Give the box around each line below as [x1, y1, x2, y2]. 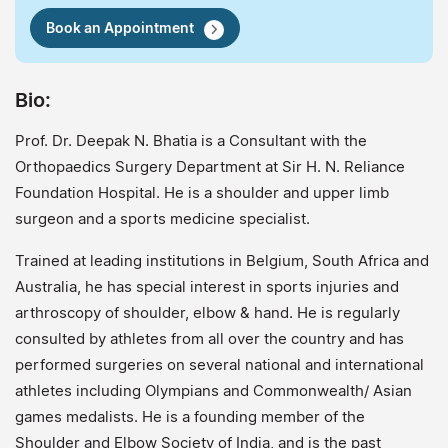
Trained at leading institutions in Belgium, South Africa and [15, 250, 429, 270]
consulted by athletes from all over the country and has [15, 328, 404, 348]
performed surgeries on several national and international [15, 354, 424, 374]
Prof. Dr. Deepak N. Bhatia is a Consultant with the [15, 130, 367, 150]
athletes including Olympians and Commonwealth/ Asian [15, 380, 412, 400]
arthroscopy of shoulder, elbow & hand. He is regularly [15, 302, 400, 322]
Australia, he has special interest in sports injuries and [15, 276, 399, 296]
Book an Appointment [46, 18, 194, 36]
